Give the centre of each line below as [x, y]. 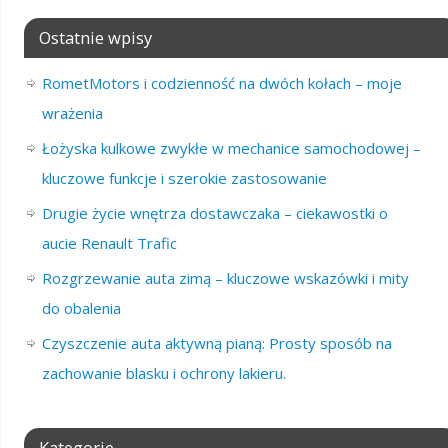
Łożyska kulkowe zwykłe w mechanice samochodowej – [231, 147]
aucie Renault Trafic [109, 242]
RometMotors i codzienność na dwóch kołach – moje [221, 82]
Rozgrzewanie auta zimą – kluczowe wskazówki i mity [225, 277]
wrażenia [72, 112]
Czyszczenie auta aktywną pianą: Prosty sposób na [216, 342]
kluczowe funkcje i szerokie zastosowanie [184, 177]
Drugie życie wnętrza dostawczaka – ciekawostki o [214, 212]
